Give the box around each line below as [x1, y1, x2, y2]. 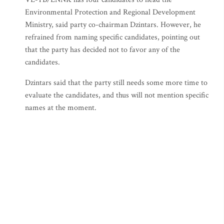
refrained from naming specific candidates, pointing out [25, 32, 200, 42]
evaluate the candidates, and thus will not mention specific [25, 90, 208, 100]
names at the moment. [25, 102, 96, 113]
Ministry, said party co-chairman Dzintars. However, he [25, 19, 201, 30]
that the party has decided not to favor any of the [25, 44, 180, 55]
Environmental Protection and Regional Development [25, 7, 195, 17]
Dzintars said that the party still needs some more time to [25, 77, 207, 88]
